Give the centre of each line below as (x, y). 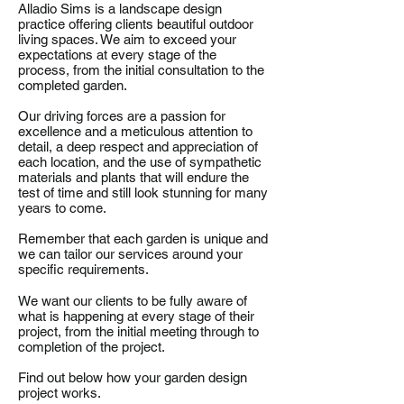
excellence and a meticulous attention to (135, 131)
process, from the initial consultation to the (141, 70)
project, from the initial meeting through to (138, 331)
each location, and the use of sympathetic (140, 162)
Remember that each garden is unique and (143, 239)
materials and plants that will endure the (133, 177)
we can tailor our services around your (130, 254)
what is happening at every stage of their (136, 316)
